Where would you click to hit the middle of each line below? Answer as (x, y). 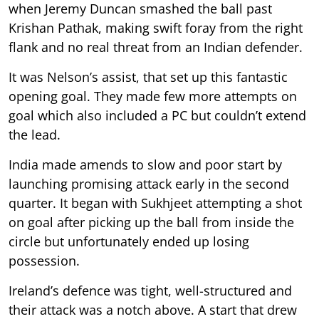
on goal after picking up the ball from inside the (151, 222)
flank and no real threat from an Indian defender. (156, 47)
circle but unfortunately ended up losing (129, 241)
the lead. (35, 134)
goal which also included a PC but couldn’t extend (157, 115)
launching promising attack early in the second (149, 183)
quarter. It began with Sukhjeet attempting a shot (155, 203)
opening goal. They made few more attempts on (153, 96)
